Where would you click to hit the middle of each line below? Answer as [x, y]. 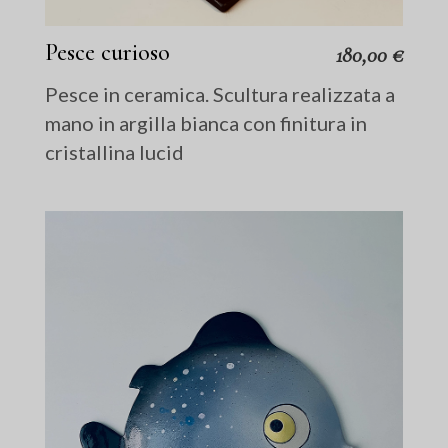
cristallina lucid [115, 152]
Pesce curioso [108, 53]
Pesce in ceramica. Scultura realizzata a [220, 94]
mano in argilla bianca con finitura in [206, 123]
